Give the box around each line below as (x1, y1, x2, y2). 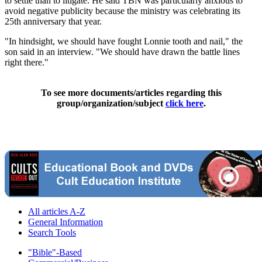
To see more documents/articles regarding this (40, 87, 222, 98)
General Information (28, 216, 103, 227)
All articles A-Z (28, 206, 85, 216)
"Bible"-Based (28, 247, 82, 257)
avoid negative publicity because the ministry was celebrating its (5, 5, 240, 16)
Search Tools (28, 227, 76, 237)
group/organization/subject (56, 98, 166, 108)
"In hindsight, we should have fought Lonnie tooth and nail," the (5, 36, 243, 46)
